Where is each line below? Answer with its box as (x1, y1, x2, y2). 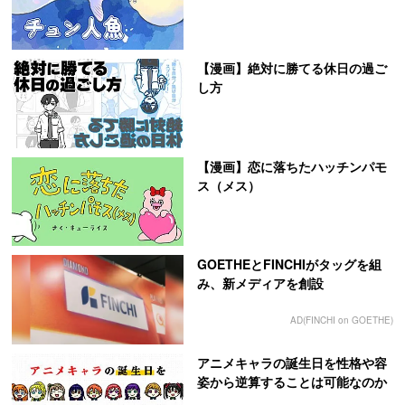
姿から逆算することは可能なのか (196, 372, 387, 391)
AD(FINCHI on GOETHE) (290, 314, 393, 327)
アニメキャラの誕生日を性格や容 (196, 353, 387, 372)
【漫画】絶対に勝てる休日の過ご (196, 58, 387, 77)
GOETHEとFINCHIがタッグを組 (196, 255, 381, 274)
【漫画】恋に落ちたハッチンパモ (196, 156, 387, 175)
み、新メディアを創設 (196, 274, 324, 293)
